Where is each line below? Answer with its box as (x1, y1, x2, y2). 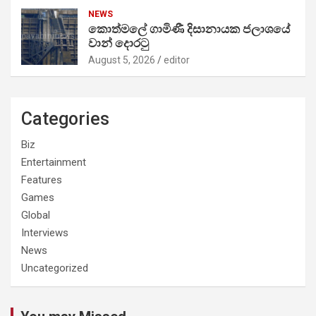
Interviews (21, 226, 68, 239)
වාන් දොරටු (88, 35, 149, 50)
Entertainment (21, 155, 86, 169)
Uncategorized (21, 261, 88, 274)
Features (21, 173, 62, 186)
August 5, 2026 (88, 54, 155, 66)
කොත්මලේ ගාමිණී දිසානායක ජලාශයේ (88, 21, 290, 36)
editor (164, 54, 190, 66)
